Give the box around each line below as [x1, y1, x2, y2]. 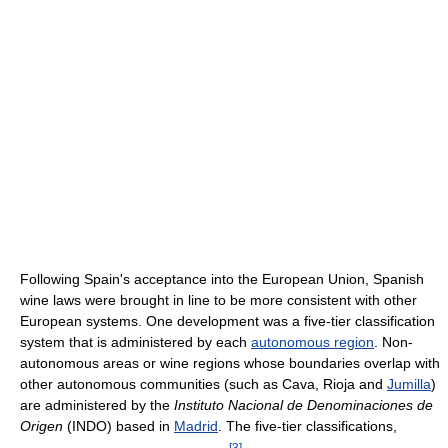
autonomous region [251, 334, 374, 351]
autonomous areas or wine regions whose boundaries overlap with [20, 355, 440, 372]
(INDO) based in [63, 418, 174, 435]
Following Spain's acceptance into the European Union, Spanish [20, 271, 424, 288]
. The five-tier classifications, [218, 418, 397, 435]
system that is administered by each [20, 334, 251, 351]
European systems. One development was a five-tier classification [20, 313, 435, 330]
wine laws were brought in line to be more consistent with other [20, 292, 417, 309]
